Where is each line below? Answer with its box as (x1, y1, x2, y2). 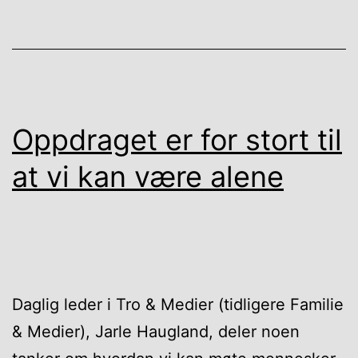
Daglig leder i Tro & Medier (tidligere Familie (12, 294, 344, 314)
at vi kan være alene (12, 158, 284, 194)
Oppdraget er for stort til (12, 121, 342, 157)
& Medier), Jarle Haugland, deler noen (12, 321, 300, 341)
